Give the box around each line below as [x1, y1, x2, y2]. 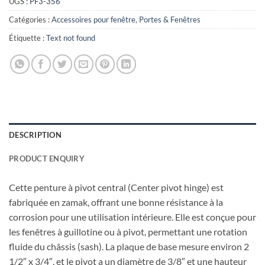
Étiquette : [9, 33, 46, 43]
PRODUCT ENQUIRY [9, 153, 85, 163]
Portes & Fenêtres [139, 14, 201, 24]
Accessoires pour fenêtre [51, 14, 135, 24]
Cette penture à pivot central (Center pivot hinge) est [9, 181, 224, 193]
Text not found [46, 33, 95, 43]
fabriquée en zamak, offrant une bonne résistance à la [9, 196, 223, 208]
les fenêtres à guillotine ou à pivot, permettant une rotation [9, 225, 247, 237]
